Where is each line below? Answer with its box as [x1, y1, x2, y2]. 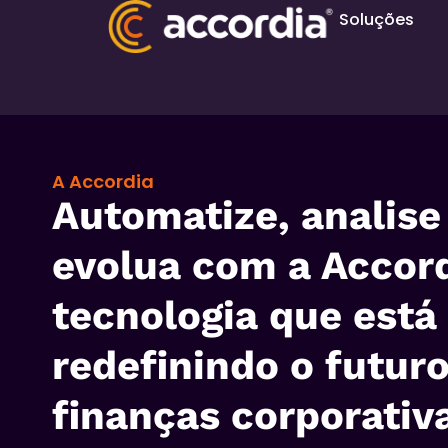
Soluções [338, 8, 414, 31]
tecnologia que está [52, 292, 437, 339]
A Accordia [52, 169, 154, 194]
